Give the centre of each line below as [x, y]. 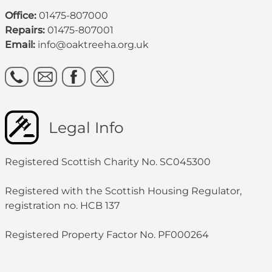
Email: [21, 45]
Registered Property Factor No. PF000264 [107, 235]
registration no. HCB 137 [62, 206]
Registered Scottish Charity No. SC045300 [108, 162]
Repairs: [26, 30]
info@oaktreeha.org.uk [93, 45]
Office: [22, 16]
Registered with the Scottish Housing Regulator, [123, 191]
